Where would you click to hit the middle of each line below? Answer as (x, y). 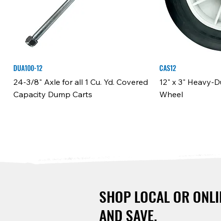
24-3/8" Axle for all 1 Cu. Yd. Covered (81, 82)
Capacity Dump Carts (53, 94)
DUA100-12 (28, 68)
